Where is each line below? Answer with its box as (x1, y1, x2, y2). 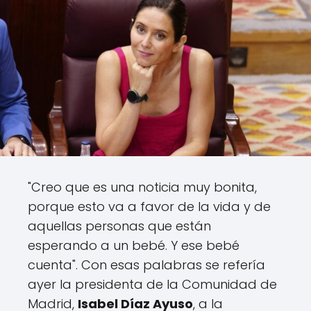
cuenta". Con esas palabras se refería (28, 256, 265, 274)
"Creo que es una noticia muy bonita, (28, 178, 257, 196)
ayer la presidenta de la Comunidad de (28, 276, 277, 294)
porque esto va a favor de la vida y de (28, 198, 271, 216)
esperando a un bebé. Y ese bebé (28, 237, 239, 255)
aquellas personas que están (28, 217, 211, 235)
